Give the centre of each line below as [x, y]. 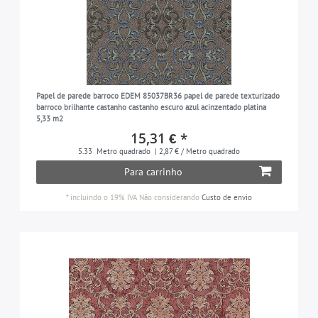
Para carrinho [153, 172]
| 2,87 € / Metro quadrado [196, 152]
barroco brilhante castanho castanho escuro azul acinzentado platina [151, 108]
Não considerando [169, 198]
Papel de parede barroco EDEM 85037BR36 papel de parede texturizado [158, 96]
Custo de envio [227, 198]
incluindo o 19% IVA [104, 198]
